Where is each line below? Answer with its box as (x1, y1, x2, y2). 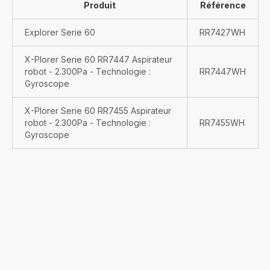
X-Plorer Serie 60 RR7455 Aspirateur (25, 105, 171, 116)
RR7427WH (199, 27, 245, 37)
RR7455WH (199, 118, 245, 128)
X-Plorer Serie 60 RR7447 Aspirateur (25, 54, 172, 64)
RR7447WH (199, 66, 246, 77)
